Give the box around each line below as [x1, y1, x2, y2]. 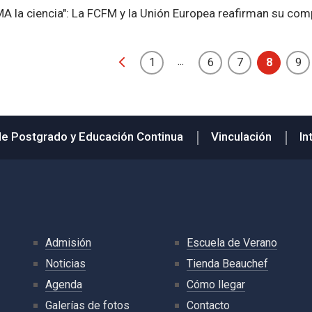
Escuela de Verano [187, 236, 277, 249]
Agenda [45, 278, 82, 291]
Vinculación [210, 130, 272, 143]
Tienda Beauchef [187, 257, 268, 270]
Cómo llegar [187, 278, 245, 291]
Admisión [45, 236, 91, 249]
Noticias [45, 257, 86, 270]
